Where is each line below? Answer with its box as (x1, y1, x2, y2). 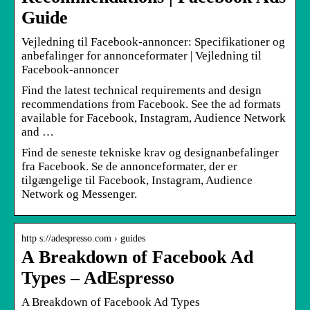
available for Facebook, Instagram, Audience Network (21, 111, 286, 125)
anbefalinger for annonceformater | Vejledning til (21, 48, 262, 62)
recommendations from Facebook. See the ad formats (21, 97, 281, 111)
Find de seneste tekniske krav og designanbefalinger (21, 145, 279, 159)
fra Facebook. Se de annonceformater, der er (21, 159, 237, 173)
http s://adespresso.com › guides (21, 232, 145, 244)
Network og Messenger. (21, 187, 137, 201)
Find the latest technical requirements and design (21, 83, 262, 97)
